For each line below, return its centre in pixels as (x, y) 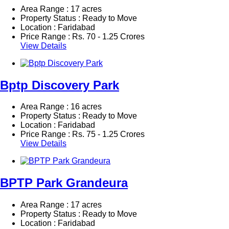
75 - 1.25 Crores (114, 134)
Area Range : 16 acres (61, 107)
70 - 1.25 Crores (114, 36)
